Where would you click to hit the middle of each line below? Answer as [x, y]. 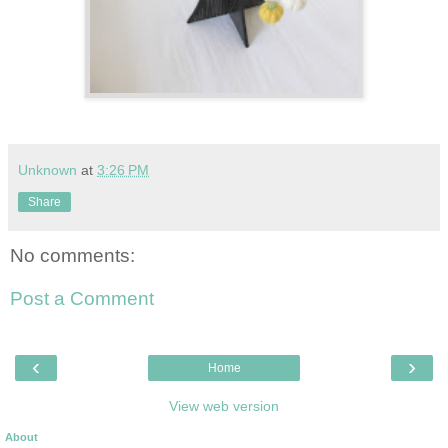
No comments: [72, 255]
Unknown [47, 169]
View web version [224, 405]
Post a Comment [82, 299]
